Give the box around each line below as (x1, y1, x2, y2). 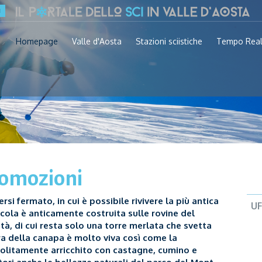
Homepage (16, 36, 58, 46)
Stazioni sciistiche (136, 36, 202, 46)
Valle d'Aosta (72, 36, 122, 46)
